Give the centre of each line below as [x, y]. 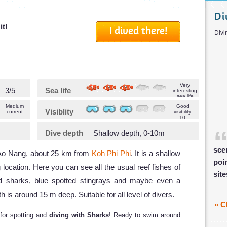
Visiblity [59, 111]
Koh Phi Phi [111, 153]
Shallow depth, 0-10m [129, 133]
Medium [15, 106]
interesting [185, 90]
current [15, 111]
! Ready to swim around [145, 215]
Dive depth [64, 133]
